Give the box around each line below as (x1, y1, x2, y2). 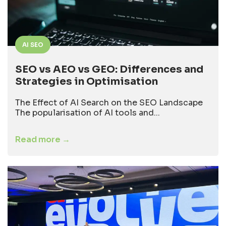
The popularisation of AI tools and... (15, 107, 160, 118)
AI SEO (22, 40, 43, 48)
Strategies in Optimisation (15, 75, 158, 88)
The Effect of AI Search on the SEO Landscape (15, 97, 203, 108)
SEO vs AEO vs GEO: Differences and (15, 63, 203, 76)
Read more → (15, 134, 70, 145)
